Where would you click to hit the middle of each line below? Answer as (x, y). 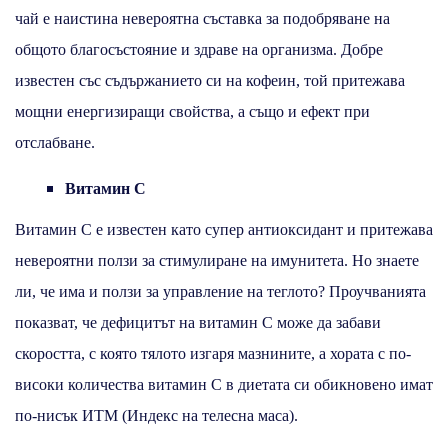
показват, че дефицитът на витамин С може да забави (198, 322)
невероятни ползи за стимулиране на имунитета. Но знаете (217, 260)
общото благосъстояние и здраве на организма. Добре (199, 49)
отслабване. (55, 142)
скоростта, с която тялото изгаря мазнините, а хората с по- (213, 353)
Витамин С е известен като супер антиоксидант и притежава (224, 229)
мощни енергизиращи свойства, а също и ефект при (192, 111)
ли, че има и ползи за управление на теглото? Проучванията (220, 291)
